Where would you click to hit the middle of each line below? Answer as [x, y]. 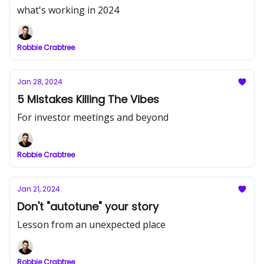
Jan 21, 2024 [39, 189]
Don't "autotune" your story [88, 207]
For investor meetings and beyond [93, 117]
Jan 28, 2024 [40, 82]
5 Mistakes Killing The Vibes [88, 99]
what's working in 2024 [68, 10]
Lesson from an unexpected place [91, 225]
